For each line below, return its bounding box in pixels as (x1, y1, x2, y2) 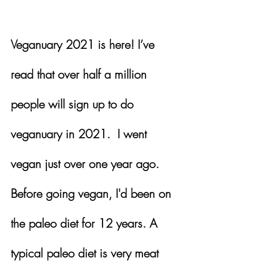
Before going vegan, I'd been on (11, 185, 175, 201)
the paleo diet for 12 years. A (11, 215, 161, 231)
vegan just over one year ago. (11, 155, 166, 172)
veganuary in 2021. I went (11, 125, 150, 142)
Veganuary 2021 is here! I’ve (11, 36, 158, 52)
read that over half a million (11, 66, 150, 82)
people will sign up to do (11, 95, 137, 112)
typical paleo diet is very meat (11, 244, 162, 261)
